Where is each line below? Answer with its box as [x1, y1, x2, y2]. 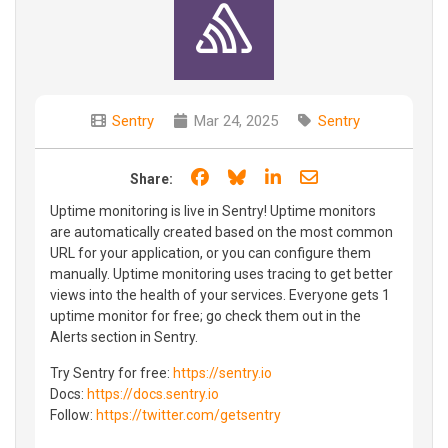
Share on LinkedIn [284, 165, 425, 187]
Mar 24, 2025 [190, 111, 278, 130]
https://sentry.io [173, 364, 272, 381]
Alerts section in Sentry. [50, 328, 198, 345]
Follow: [50, 406, 96, 423]
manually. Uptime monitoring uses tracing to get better [50, 265, 393, 282]
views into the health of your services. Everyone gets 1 [50, 286, 390, 303]
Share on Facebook [212, 165, 363, 187]
